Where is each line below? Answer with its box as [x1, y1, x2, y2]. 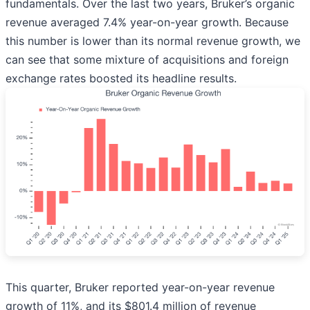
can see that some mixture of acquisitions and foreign [6, 53, 289, 67]
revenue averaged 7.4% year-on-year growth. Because [6, 15, 289, 30]
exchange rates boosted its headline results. [6, 71, 237, 86]
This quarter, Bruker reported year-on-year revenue [6, 280, 275, 295]
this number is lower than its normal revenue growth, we [6, 34, 300, 48]
